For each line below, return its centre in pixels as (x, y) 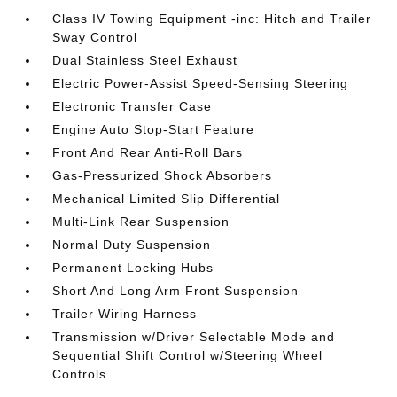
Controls (80, 374)
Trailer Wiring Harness (125, 314)
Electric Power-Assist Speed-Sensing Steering (201, 83)
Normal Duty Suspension (132, 245)
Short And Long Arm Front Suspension (176, 291)
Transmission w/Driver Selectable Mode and (194, 337)
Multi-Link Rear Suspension (141, 222)
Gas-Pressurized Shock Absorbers (163, 175)
